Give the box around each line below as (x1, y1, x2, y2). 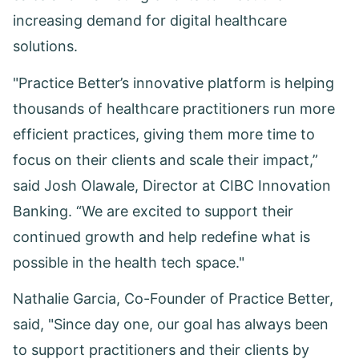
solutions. (13, 38, 82, 54)
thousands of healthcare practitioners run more (13, 99, 335, 117)
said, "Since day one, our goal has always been (13, 316, 329, 333)
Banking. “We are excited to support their (13, 202, 293, 220)
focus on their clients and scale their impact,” (13, 151, 318, 168)
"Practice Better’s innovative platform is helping (13, 74, 334, 91)
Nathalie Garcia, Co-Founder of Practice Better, (13, 290, 333, 307)
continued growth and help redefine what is (13, 228, 310, 245)
